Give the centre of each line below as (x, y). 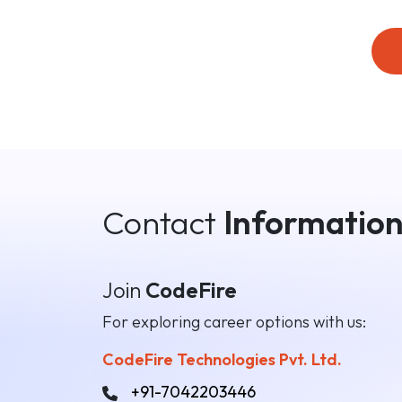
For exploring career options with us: (234, 322)
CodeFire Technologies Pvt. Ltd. (222, 359)
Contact (163, 222)
